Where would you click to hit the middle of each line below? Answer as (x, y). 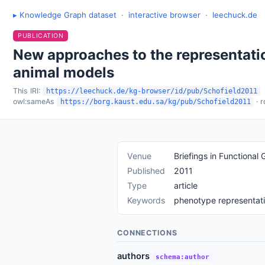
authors (135, 256)
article (185, 185)
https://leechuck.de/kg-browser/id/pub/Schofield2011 (151, 91)
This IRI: (28, 91)
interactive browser (165, 15)
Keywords (146, 200)
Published (146, 170)
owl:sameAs (34, 101)
